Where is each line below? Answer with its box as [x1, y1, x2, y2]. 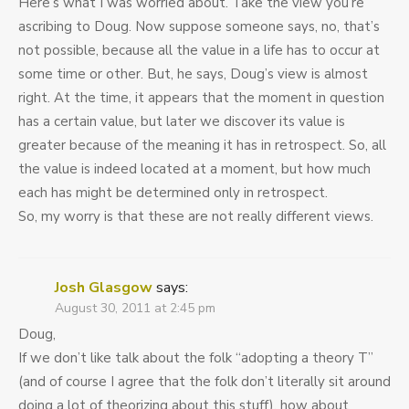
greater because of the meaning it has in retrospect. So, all [18, 136, 386, 155]
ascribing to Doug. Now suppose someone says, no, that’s [18, 17, 380, 37]
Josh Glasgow [55, 278, 152, 299]
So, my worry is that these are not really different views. [18, 207, 373, 226]
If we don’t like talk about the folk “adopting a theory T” [18, 349, 373, 368]
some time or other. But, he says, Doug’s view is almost [18, 65, 368, 84]
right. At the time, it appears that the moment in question [18, 89, 384, 108]
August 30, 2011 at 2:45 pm [55, 299, 215, 318]
